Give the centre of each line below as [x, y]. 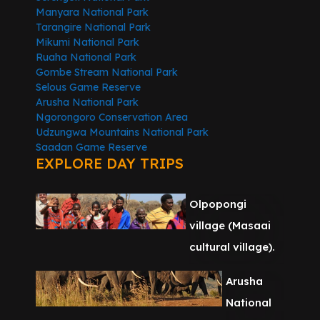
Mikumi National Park [87, 42]
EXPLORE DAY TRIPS [110, 164]
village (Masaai [230, 226]
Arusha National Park [87, 102]
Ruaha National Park [86, 57]
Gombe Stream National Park [107, 72]
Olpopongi [218, 204]
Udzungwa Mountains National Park [122, 132]
